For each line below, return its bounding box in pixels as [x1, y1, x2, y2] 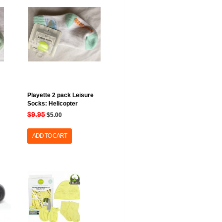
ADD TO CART [32, 132, 67, 139]
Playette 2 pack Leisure [27, 92, 94, 99]
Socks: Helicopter [27, 100, 78, 107]
